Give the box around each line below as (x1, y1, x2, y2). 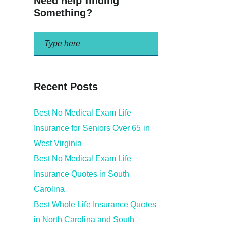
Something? (34, 7, 92, 18)
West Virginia (34, 139, 82, 148)
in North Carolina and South (34, 215, 134, 224)
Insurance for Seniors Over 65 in (34, 124, 150, 132)
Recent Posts (34, 81, 98, 92)
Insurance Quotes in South (34, 169, 129, 178)
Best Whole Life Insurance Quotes (34, 200, 156, 209)
